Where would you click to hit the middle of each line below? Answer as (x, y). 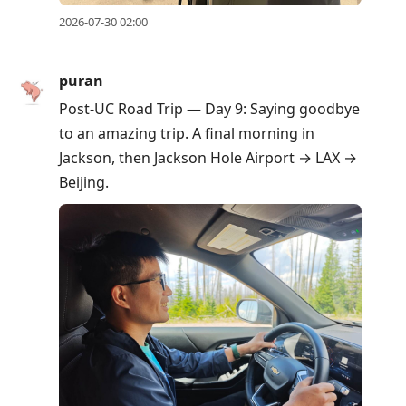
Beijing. (84, 182)
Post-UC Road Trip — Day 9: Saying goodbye (209, 108)
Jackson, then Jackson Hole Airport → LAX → (208, 157)
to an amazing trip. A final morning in (187, 133)
